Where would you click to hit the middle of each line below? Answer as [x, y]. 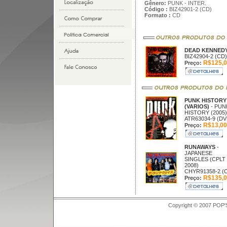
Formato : [157, 15]
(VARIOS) [197, 106]
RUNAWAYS [200, 147]
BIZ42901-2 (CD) [190, 9]
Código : [156, 9]
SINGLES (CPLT [205, 159]
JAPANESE [198, 153]
